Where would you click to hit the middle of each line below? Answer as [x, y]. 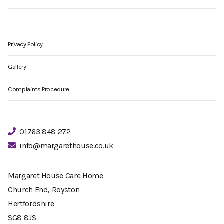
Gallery [17, 67]
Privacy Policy [26, 44]
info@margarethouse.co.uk [66, 146]
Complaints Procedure [39, 89]
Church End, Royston [44, 190]
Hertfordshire [31, 204]
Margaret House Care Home [56, 176]
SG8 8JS [22, 218]
